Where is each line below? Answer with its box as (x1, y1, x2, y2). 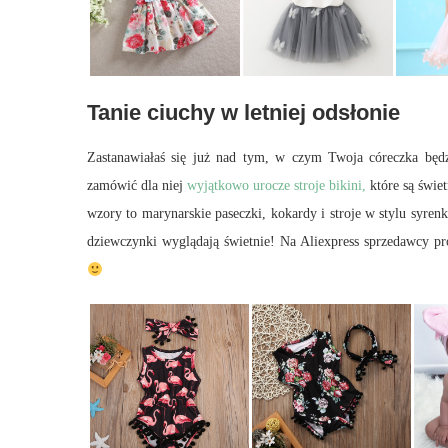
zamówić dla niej (87, 178, 187, 194)
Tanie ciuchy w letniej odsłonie (87, 100, 400, 126)
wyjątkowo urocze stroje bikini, (187, 178, 366, 194)
